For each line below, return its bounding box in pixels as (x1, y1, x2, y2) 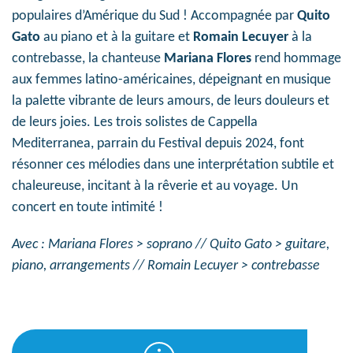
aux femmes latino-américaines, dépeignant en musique (12, 72, 331, 87)
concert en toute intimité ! (12, 200, 163, 215)
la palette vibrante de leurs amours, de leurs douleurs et (12, 94, 329, 109)
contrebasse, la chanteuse (12, 51, 164, 66)
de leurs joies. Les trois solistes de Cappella (12, 115, 258, 130)
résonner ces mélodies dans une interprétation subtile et (12, 158, 334, 173)
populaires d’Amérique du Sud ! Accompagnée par (12, 9, 297, 24)
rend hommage (251, 51, 341, 66)
